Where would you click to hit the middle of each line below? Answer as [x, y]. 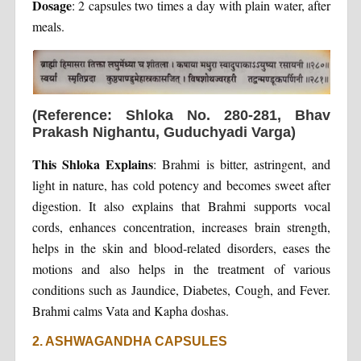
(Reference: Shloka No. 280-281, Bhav [181, 115]
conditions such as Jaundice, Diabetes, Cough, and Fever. [181, 289]
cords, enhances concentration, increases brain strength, [181, 226]
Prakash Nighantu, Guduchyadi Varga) [164, 132]
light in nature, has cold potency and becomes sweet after [181, 185]
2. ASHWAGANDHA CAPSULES [129, 341]
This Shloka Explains [93, 164]
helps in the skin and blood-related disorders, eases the [181, 247]
